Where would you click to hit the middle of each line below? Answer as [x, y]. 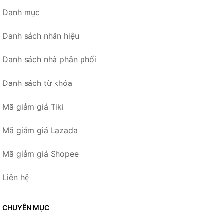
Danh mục [21, 12]
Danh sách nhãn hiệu [41, 36]
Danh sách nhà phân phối [49, 59]
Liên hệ [16, 177]
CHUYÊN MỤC [26, 207]
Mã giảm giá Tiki [33, 107]
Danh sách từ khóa [37, 83]
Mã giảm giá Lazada [40, 130]
